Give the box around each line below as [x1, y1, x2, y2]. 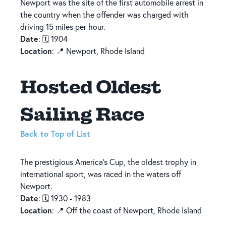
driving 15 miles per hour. [20, 21, 105, 32]
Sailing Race [20, 102, 144, 125]
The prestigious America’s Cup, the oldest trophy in [20, 156, 196, 167]
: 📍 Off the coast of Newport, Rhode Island [52, 205, 202, 215]
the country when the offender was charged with [20, 9, 189, 20]
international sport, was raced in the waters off [20, 168, 181, 179]
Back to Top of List [20, 128, 90, 139]
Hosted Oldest [20, 75, 161, 97]
